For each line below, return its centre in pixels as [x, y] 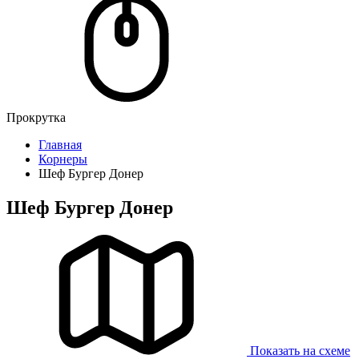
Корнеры [63, 159]
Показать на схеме [300, 350]
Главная [60, 145]
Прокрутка [36, 117]
